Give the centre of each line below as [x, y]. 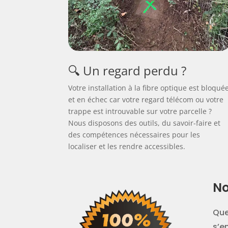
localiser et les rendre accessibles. [127, 147]
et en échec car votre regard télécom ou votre [146, 100]
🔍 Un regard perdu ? [127, 71]
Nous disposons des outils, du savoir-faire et [145, 123]
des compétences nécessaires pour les [134, 135]
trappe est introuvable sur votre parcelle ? [140, 111]
